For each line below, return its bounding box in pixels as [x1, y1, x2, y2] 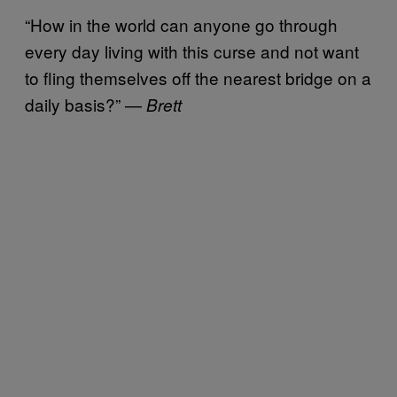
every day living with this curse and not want [25, 38, 359, 63]
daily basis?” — [25, 91, 146, 116]
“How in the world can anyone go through [25, 12, 338, 36]
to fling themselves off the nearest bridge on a [25, 65, 371, 90]
